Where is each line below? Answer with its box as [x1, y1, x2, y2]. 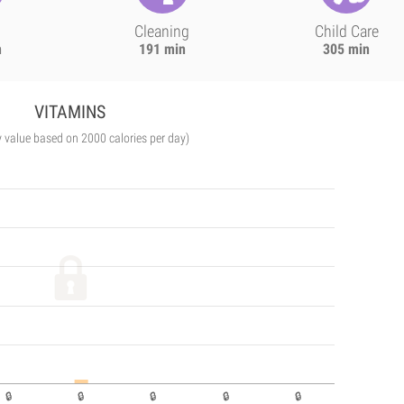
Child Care [314, 22, 379, 41]
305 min [323, 41, 371, 58]
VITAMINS [34, 101, 106, 123]
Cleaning [134, 22, 190, 41]
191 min [138, 41, 186, 58]
